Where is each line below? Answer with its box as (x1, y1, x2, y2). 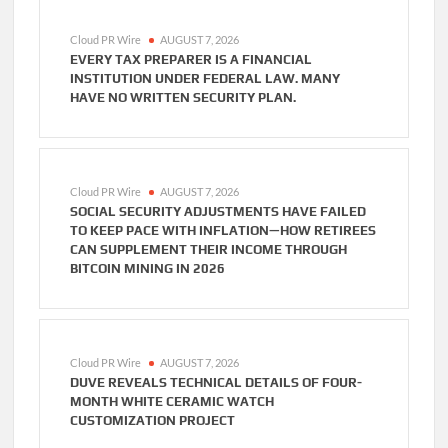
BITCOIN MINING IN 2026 (70, 260, 226, 276)
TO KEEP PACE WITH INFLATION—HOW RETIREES (70, 222, 377, 238)
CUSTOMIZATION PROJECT (70, 412, 236, 428)
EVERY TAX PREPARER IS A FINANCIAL (70, 51, 313, 67)
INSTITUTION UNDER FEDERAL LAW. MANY (70, 70, 341, 86)
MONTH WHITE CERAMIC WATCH (70, 393, 275, 409)
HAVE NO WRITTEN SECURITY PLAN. (70, 89, 297, 105)
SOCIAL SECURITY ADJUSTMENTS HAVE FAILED (70, 203, 367, 219)
